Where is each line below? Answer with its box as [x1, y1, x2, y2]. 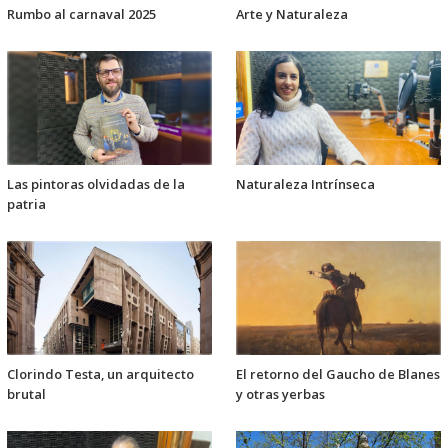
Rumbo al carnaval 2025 [7, 4, 156, 23]
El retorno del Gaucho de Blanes [236, 365, 440, 384]
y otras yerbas [236, 385, 325, 404]
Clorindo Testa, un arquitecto [7, 365, 194, 384]
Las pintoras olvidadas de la [7, 174, 185, 193]
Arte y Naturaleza [236, 4, 348, 23]
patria [7, 194, 46, 213]
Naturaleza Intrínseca [236, 174, 375, 193]
